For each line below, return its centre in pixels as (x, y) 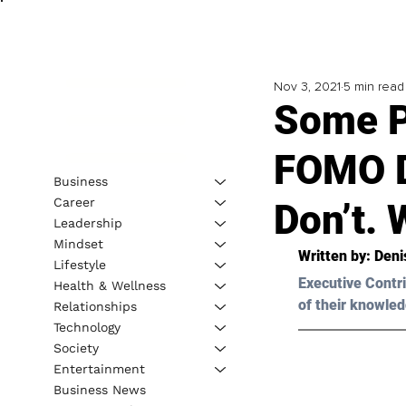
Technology (87, 327)
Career (74, 202)
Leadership (87, 222)
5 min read (373, 87)
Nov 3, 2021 (307, 87)
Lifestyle (79, 264)
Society (76, 348)
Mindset (78, 243)
